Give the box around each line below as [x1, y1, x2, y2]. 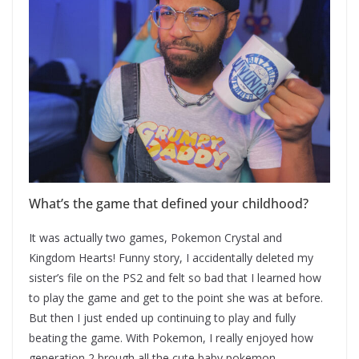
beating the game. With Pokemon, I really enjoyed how [29, 329, 313, 345]
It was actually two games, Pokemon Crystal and [29, 229, 282, 245]
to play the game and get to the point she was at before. [29, 289, 323, 305]
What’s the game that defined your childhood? [29, 194, 309, 212]
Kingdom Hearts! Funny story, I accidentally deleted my [29, 249, 313, 265]
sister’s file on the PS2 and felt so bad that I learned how [29, 269, 321, 285]
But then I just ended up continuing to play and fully [29, 309, 296, 325]
